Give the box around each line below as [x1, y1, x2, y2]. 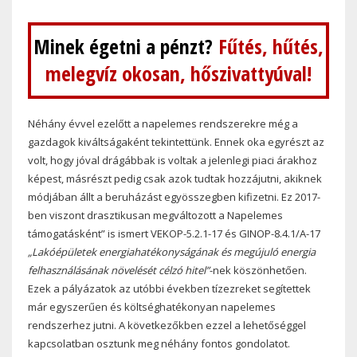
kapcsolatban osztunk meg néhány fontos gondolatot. [28, 336, 290, 351]
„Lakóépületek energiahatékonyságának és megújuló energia [28, 245, 316, 260]
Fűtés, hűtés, [218, 33, 324, 61]
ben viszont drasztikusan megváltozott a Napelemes [28, 208, 283, 223]
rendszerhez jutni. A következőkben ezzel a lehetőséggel [28, 318, 306, 333]
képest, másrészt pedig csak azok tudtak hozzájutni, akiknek [28, 171, 322, 186]
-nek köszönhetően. [210, 263, 307, 278]
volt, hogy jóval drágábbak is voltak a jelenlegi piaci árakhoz [28, 153, 317, 168]
